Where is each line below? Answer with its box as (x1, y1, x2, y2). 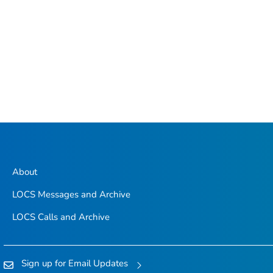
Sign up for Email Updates (21, 257, 128, 270)
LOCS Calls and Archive (12, 211, 110, 224)
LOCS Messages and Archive (12, 188, 130, 201)
